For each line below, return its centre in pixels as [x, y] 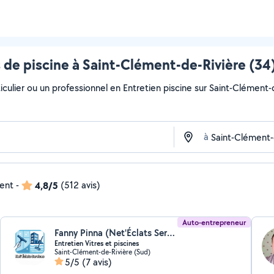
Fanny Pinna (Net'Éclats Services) [171, 233]
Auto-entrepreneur [214, 222]
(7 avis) [97, 262]
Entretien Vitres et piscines [97, 243]
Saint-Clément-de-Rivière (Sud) [103, 252]
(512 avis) [80, 185]
